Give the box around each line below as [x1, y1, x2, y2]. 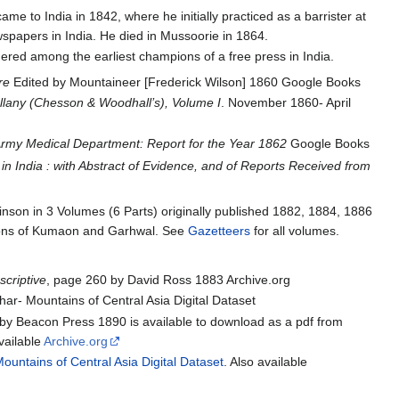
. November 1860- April [221, 95, 352, 110]
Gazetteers [188, 223, 251, 238]
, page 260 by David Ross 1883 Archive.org [46, 272, 291, 287]
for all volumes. [250, 223, 340, 238]
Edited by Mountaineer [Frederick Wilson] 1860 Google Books [10, 74, 362, 89]
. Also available [224, 354, 308, 369]
